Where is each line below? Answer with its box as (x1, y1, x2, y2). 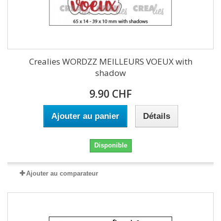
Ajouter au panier (51, 111, 119, 121)
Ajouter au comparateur (26, 170, 98, 177)
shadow (95, 67, 126, 78)
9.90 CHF (89, 87, 132, 101)
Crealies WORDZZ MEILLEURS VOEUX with (29, 56, 192, 67)
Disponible (94, 142, 127, 149)
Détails (143, 111, 170, 121)
